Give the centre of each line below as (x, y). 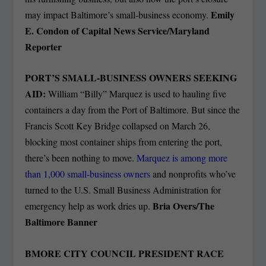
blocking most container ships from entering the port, (124, 142)
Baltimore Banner (61, 222)
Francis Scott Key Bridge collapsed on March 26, (118, 126)
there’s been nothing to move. (81, 158)
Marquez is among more (182, 158)
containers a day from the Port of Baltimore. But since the (133, 110)
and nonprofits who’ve (193, 174)
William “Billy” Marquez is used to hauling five (136, 94)
